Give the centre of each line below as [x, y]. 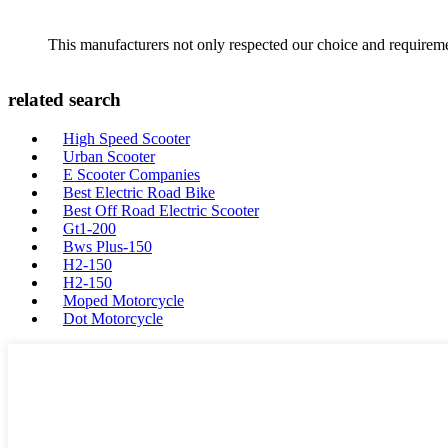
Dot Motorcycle [113, 318]
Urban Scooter [109, 156]
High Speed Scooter [126, 138]
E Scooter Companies [131, 174]
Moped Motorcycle [123, 300]
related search [64, 100]
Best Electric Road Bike [139, 192]
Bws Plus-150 [107, 246]
